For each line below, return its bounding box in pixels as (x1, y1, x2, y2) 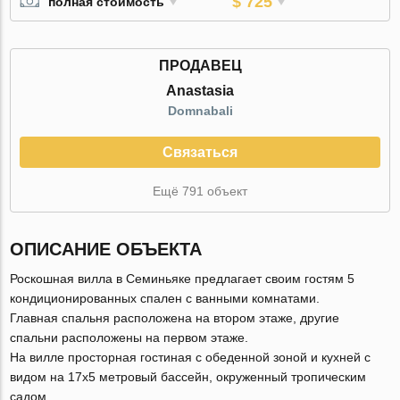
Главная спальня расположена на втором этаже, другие (10, 310, 340, 325)
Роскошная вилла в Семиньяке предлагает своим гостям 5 (10, 271, 355, 286)
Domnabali (167, 103, 233, 118)
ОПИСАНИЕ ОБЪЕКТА (10, 238, 203, 259)
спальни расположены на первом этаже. (10, 329, 249, 345)
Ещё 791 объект (153, 183, 247, 198)
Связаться (162, 144, 237, 160)
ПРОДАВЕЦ (158, 57, 242, 73)
